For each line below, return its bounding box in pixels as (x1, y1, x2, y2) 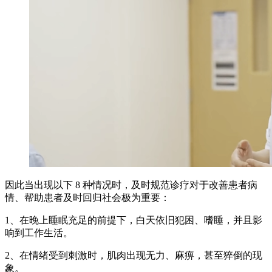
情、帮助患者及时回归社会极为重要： (5, 192, 170, 203)
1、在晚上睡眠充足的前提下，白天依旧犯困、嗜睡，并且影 (5, 214, 262, 225)
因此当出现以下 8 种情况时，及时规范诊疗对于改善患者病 (5, 179, 257, 190)
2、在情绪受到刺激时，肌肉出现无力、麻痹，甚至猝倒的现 (5, 250, 262, 260)
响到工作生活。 (5, 227, 73, 238)
